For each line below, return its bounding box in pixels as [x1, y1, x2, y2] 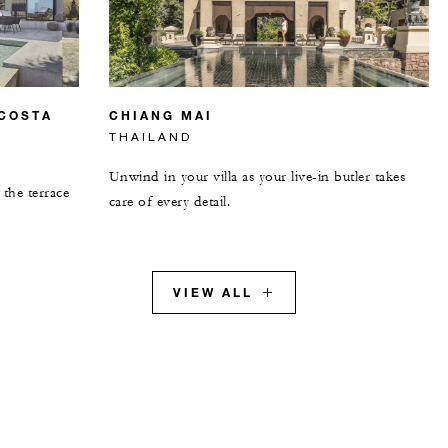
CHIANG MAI [108, 106, 213, 123]
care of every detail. [108, 192, 231, 211]
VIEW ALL [173, 283, 253, 300]
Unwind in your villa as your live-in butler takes [108, 167, 406, 186]
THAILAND [108, 128, 192, 144]
